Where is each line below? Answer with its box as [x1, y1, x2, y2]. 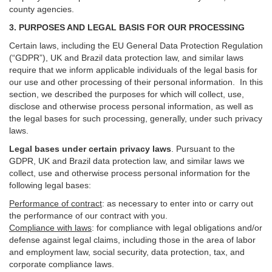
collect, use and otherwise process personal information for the [9, 168, 250, 178]
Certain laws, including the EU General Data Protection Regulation [9, 41, 263, 50]
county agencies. [9, 4, 74, 14]
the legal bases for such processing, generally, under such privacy [9, 114, 262, 123]
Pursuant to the [176, 144, 235, 154]
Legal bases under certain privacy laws [9, 144, 171, 154]
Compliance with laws [9, 223, 92, 233]
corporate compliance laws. [9, 259, 114, 269]
